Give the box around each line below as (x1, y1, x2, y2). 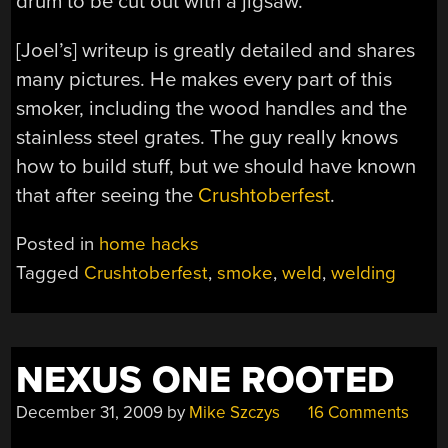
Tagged (16, 262, 85, 285)
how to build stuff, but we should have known (16, 153, 417, 179)
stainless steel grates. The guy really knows (16, 124, 399, 150)
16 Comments (304, 402, 410, 424)
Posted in (16, 233, 100, 256)
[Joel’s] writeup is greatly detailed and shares (16, 37, 416, 63)
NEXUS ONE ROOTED (16, 358, 395, 404)
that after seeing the (16, 182, 199, 208)
